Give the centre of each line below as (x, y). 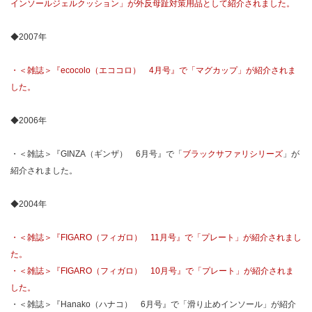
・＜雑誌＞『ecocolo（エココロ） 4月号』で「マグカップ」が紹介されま (153, 70)
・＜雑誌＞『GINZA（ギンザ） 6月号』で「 (96, 154)
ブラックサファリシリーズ (233, 154)
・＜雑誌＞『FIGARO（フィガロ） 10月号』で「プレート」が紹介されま (152, 271)
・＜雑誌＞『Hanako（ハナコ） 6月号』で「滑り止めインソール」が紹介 (153, 304)
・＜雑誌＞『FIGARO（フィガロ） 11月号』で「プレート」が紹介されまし (156, 237)
